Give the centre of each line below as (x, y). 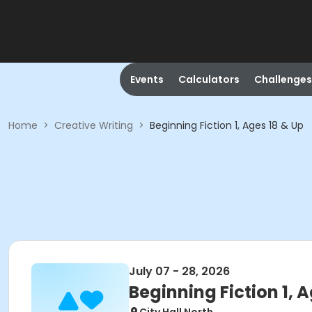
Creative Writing (94, 125)
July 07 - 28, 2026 (179, 271)
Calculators (209, 79)
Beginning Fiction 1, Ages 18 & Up (227, 125)
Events (147, 79)
